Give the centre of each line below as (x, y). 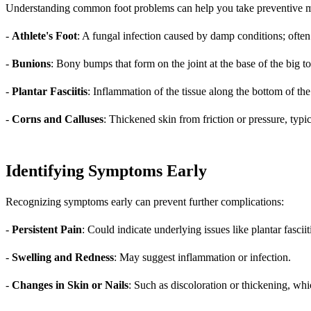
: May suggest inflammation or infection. (202, 257)
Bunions (31, 63)
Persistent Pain (47, 229)
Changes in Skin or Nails (70, 285)
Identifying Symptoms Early (106, 170)
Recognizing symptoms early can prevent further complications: (145, 201)
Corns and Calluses (58, 119)
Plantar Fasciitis (50, 91)
